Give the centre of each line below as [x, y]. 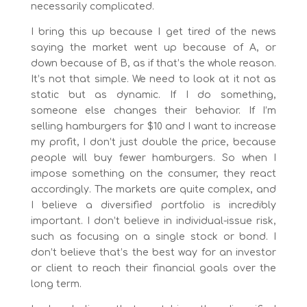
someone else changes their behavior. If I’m [153, 110]
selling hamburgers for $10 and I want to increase [153, 126]
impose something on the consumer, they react [153, 173]
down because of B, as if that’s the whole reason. [153, 63]
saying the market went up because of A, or [153, 47]
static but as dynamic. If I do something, [153, 95]
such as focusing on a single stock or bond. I [153, 236]
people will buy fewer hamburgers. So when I [153, 158]
